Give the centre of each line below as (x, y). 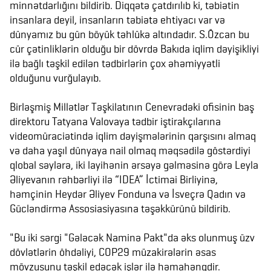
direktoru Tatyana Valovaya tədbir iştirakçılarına (115, 121)
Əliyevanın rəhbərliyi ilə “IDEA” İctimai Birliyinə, (114, 179)
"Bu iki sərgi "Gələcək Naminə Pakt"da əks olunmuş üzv (132, 237)
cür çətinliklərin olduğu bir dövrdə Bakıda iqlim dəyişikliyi (134, 49)
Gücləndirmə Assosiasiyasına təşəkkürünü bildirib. (120, 208)
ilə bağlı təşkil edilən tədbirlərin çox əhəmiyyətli (115, 63)
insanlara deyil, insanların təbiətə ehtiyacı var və (117, 20)
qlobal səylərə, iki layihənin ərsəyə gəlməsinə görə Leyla (134, 165)
